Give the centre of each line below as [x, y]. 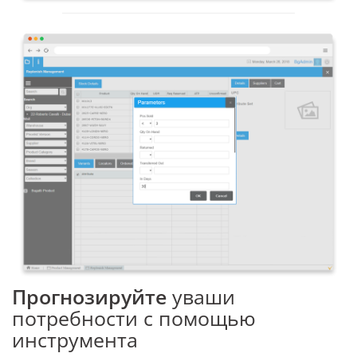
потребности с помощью [134, 318]
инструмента [75, 340]
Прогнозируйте [92, 297]
